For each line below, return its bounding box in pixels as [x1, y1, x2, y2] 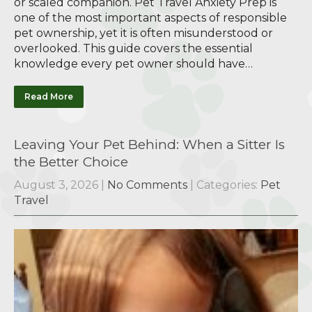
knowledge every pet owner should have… [14, 57, 253, 71]
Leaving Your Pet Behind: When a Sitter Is [14, 136, 285, 153]
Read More [24, 91, 73, 102]
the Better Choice [14, 154, 128, 171]
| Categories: [190, 178, 260, 192]
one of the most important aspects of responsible [14, 11, 287, 25]
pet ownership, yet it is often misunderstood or [14, 26, 273, 40]
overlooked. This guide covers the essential [14, 42, 253, 56]
